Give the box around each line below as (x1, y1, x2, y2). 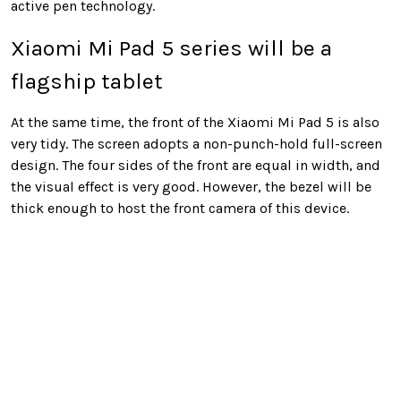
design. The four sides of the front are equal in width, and (11, 157, 380, 175)
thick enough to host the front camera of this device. (11, 200, 349, 218)
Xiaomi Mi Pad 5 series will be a (11, 35, 332, 62)
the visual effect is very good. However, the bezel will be (11, 178, 371, 196)
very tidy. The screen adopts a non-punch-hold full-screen (11, 135, 382, 153)
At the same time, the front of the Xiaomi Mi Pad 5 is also (11, 114, 380, 132)
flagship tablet (11, 68, 163, 95)
